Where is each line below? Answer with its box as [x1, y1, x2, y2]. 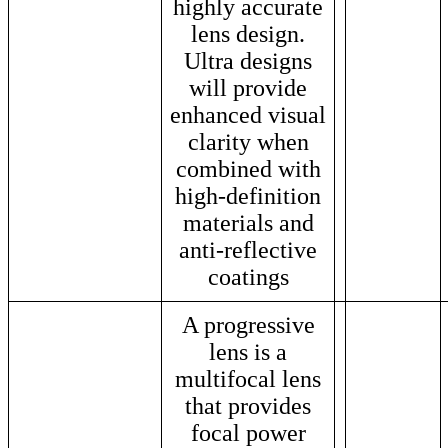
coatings [207, 263, 289, 290]
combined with [175, 155, 321, 182]
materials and [182, 209, 314, 236]
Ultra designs [184, 47, 312, 74]
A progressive [181, 311, 315, 338]
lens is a [209, 338, 287, 365]
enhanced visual [170, 101, 326, 128]
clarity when [187, 128, 309, 155]
